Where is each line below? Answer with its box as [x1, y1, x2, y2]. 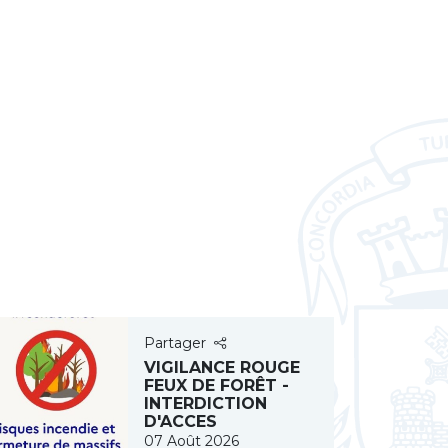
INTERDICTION [144, 394, 267, 413]
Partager [144, 334, 206, 352]
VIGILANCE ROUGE [144, 358, 300, 377]
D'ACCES [144, 412, 217, 431]
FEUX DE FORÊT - [144, 376, 289, 395]
